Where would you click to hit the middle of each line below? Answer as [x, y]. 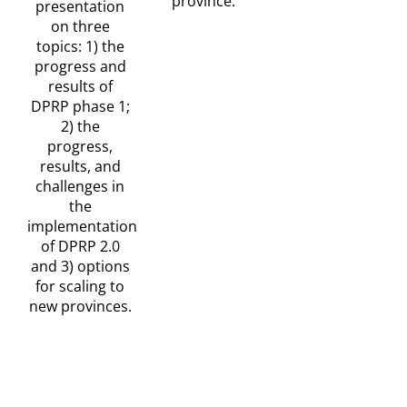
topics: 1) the [80, 46]
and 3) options [80, 266]
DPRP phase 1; [80, 106]
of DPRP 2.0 [80, 246]
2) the [80, 126]
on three [80, 26]
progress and [80, 66]
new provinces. [80, 306]
